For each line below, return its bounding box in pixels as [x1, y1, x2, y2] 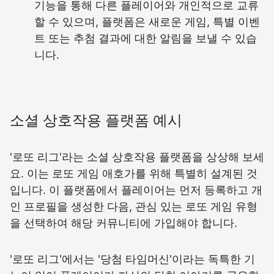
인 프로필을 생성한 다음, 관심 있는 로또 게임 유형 [10, 200, 257, 213]
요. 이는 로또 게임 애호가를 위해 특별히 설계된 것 [10, 167, 257, 180]
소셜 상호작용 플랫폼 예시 [10, 111, 182, 130]
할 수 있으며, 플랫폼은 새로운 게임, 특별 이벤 [34, 15, 260, 29]
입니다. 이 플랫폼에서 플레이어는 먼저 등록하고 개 [10, 183, 262, 197]
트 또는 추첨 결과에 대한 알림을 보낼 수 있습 [34, 32, 257, 45]
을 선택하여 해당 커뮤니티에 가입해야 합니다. [10, 217, 237, 230]
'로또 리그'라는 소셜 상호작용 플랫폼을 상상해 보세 [10, 150, 264, 164]
